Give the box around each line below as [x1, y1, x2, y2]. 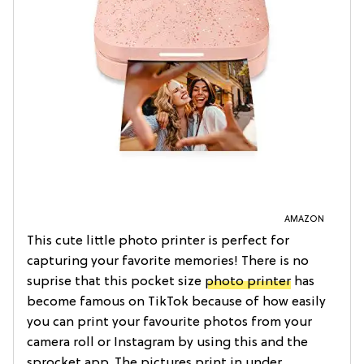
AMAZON [284, 214, 324, 225]
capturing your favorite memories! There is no [27, 254, 309, 270]
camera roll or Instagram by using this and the [27, 336, 308, 351]
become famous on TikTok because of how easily [27, 295, 326, 310]
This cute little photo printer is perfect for [27, 234, 289, 249]
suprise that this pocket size [27, 275, 205, 290]
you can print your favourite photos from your [27, 315, 312, 331]
